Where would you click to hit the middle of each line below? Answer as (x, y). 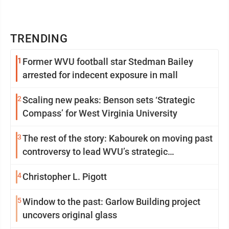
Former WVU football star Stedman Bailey (108, 62)
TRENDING (39, 39)
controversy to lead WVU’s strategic (95, 152)
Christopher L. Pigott (95, 177)
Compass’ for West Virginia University (100, 113)
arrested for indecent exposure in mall (100, 75)
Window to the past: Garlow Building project (111, 202)
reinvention (46, 165)
